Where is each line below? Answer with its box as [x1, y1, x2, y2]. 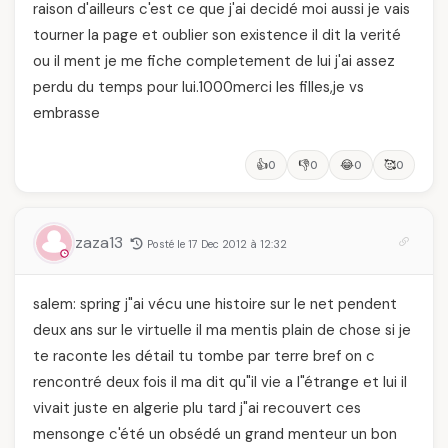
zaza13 [75, 232, 127, 253]
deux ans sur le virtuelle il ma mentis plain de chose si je [33, 320, 411, 340]
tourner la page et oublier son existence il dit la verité [33, 25, 401, 45]
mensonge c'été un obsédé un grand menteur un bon [33, 424, 397, 444]
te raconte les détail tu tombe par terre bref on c [33, 346, 375, 366]
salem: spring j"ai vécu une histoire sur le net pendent [33, 294, 397, 314]
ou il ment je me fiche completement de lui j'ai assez [33, 51, 395, 71]
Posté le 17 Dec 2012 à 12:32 [147, 237, 287, 251]
